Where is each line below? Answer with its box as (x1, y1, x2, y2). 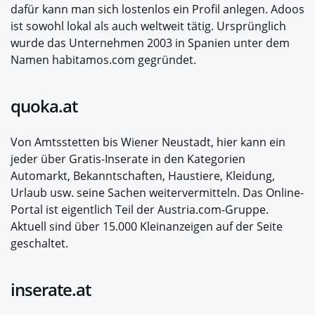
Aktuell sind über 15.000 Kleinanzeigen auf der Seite (11, 219, 283, 235)
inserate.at (11, 278, 91, 302)
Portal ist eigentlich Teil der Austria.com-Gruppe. (11, 202, 269, 218)
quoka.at (11, 94, 77, 118)
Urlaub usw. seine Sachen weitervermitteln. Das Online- (11, 185, 304, 201)
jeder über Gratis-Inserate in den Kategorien (11, 151, 245, 167)
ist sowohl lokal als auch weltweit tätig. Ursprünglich (11, 18, 286, 34)
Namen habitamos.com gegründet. (11, 52, 196, 68)
